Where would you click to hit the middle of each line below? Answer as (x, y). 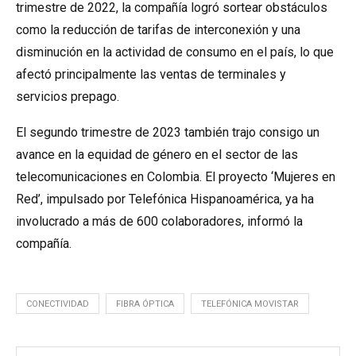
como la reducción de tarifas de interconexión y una (158, 30)
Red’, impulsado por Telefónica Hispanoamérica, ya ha (165, 199)
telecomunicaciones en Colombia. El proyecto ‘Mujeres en (176, 177)
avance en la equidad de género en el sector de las (157, 155)
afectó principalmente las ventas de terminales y (151, 74)
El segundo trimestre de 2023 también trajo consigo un (168, 132)
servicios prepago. (68, 97)
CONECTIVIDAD (58, 304)
